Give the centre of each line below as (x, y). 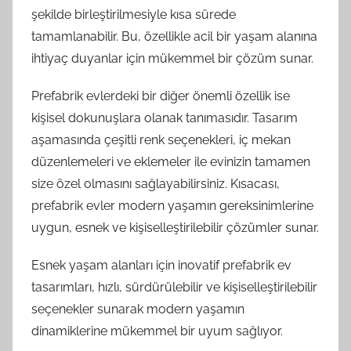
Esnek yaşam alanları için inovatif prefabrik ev (161, 265)
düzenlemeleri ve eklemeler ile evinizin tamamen (171, 161)
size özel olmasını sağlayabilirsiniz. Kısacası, (156, 183)
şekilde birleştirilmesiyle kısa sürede (134, 14)
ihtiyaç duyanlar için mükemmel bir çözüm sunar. (172, 58)
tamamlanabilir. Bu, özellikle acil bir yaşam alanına (174, 36)
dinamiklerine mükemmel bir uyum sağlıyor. (157, 331)
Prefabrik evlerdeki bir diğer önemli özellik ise (161, 96)
